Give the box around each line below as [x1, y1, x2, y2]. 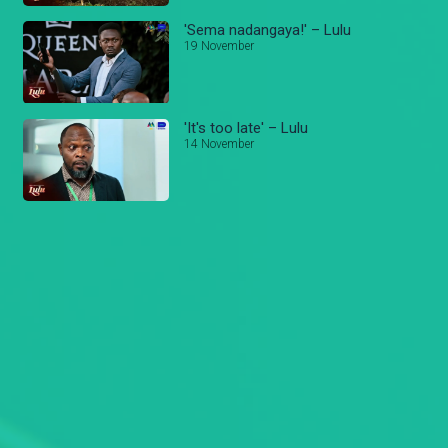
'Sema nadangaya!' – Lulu [184, 20, 352, 39]
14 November [184, 136, 255, 151]
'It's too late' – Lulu [184, 118, 309, 137]
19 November [184, 38, 255, 53]
